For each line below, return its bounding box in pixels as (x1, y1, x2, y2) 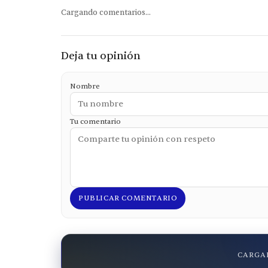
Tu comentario (70, 116, 121, 126)
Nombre (70, 81, 100, 91)
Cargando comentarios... (61, 7, 151, 17)
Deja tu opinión (61, 48, 141, 63)
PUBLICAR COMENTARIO (78, 193, 178, 203)
